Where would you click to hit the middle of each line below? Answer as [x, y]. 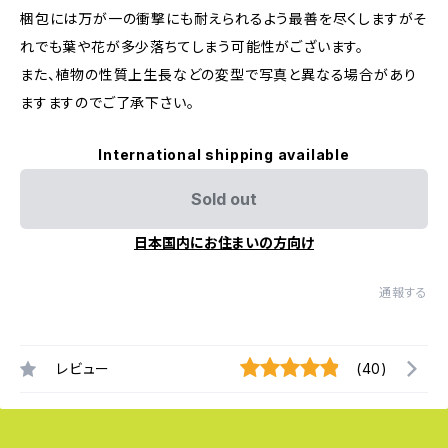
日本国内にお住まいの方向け [224, 242]
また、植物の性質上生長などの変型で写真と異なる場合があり [218, 74]
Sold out [224, 199]
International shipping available [224, 154]
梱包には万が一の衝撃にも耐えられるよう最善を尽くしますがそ [224, 18]
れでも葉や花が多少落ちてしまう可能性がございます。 [192, 46]
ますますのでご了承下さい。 [107, 102]
